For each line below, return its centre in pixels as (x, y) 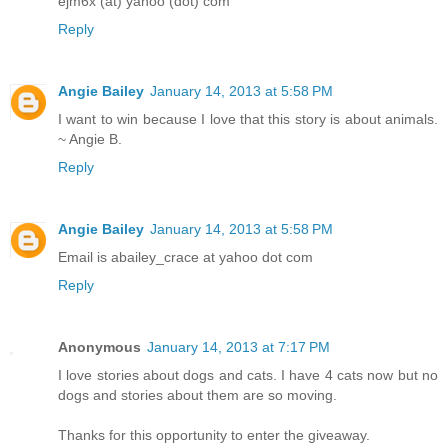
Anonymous (99, 347)
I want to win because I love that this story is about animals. (248, 119)
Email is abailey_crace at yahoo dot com (185, 257)
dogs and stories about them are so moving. (197, 395)
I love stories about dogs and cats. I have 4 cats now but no (248, 375)
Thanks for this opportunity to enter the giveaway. (214, 435)
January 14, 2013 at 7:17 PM (238, 347)
